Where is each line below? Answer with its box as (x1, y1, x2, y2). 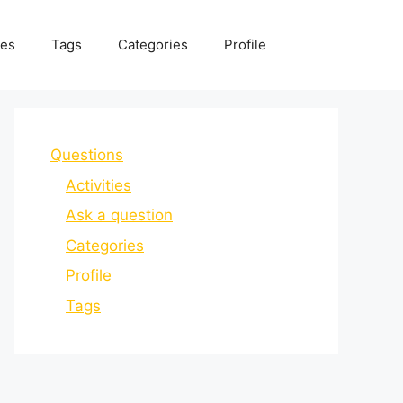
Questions (50, 146, 123, 164)
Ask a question (66, 206, 173, 224)
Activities (66, 175, 131, 194)
